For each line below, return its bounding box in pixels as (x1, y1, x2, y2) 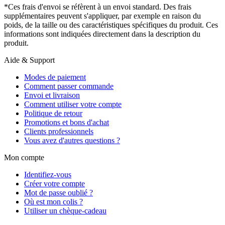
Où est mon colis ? (24, 197, 83, 206)
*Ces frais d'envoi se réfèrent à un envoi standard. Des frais (4, 3, 191, 12)
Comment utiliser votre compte (24, 100, 122, 109)
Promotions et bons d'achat (24, 118, 109, 127)
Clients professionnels (24, 127, 93, 136)
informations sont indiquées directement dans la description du (4, 30, 200, 39)
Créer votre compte (24, 179, 85, 188)
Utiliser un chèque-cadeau (24, 206, 106, 215)
